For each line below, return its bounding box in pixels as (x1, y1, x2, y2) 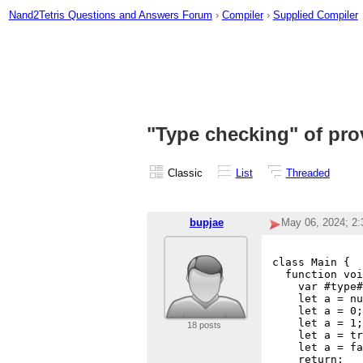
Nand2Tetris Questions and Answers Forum (8, 8, 212, 21)
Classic (167, 166, 203, 179)
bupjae (189, 216, 224, 229)
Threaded (285, 166, 330, 179)
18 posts (186, 320, 221, 331)
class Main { (272, 256, 351, 269)
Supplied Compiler (272, 8, 358, 21)
